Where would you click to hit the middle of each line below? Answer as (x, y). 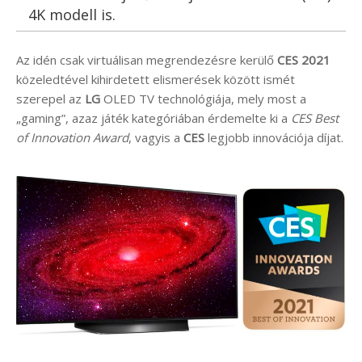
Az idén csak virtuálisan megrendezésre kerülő (147, 59)
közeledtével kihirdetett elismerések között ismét (156, 79)
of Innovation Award (72, 137)
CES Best (315, 118)
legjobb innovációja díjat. (274, 137)
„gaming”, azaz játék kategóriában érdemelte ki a (154, 118)
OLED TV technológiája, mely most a (203, 98)
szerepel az (51, 98)
